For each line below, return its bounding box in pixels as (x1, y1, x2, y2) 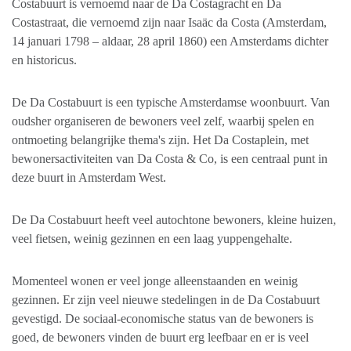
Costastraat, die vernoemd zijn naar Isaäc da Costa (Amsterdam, (12, 15, 327, 29)
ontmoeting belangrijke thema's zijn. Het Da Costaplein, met (12, 132, 309, 147)
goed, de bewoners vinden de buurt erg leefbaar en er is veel (12, 330, 309, 344)
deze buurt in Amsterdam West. (12, 170, 166, 184)
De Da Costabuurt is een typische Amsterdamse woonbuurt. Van (12, 95, 330, 109)
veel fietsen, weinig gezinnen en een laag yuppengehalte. (12, 231, 292, 245)
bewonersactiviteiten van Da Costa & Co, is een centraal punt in (12, 151, 327, 165)
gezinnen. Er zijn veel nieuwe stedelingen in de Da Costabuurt (12, 292, 320, 306)
